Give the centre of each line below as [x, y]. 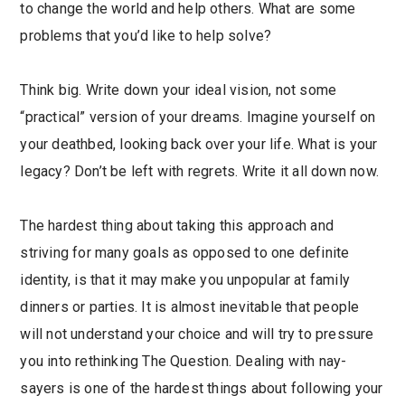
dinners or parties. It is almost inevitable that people [190, 307]
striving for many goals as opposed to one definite [185, 253]
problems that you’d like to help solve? [146, 36]
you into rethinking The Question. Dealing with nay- [184, 362]
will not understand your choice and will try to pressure [197, 334]
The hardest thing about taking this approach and [177, 226]
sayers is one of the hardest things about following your [202, 389]
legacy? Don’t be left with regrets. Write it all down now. [199, 172]
